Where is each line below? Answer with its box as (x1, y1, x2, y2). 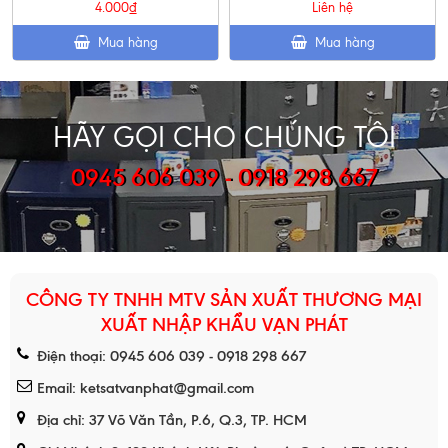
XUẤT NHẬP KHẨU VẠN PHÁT (100, 313, 348, 337)
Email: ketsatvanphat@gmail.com (37, 379, 254, 398)
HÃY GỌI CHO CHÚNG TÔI (52, 121, 396, 155)
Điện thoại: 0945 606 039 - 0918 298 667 (37, 347, 306, 366)
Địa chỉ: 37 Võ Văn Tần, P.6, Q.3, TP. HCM (37, 411, 307, 430)
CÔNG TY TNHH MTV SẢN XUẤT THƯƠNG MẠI (26, 288, 422, 312)
